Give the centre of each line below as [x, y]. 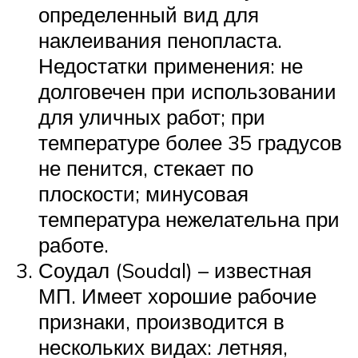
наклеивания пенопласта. [160, 40]
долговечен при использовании [187, 91]
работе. [74, 244]
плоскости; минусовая [143, 193]
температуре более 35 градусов [190, 142]
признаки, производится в [161, 321]
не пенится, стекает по [146, 167]
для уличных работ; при [152, 116]
